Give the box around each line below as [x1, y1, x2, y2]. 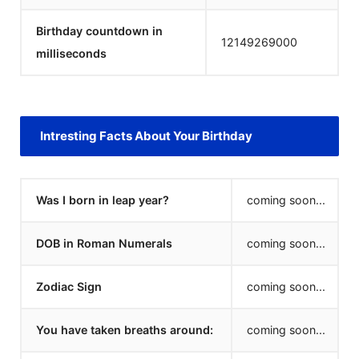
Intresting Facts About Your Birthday [40, 128, 252, 143]
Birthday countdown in [36, 24, 163, 38]
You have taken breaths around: [36, 323, 213, 337]
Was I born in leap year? [36, 193, 169, 207]
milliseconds [36, 46, 107, 60]
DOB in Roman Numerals [36, 236, 172, 250]
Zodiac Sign [36, 280, 102, 293]
